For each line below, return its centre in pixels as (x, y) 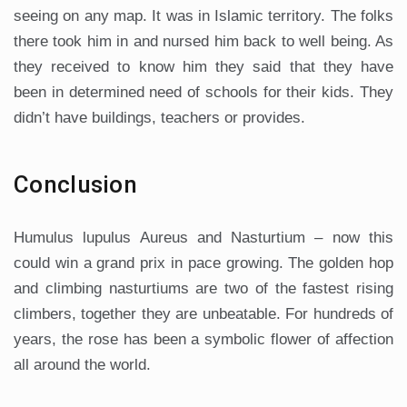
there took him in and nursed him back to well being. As (203, 41)
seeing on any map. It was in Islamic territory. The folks (203, 15)
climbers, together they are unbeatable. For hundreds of (203, 313)
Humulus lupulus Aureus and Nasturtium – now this (203, 237)
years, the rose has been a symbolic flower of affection (203, 339)
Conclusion (75, 184)
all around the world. (82, 364)
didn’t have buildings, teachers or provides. (159, 117)
